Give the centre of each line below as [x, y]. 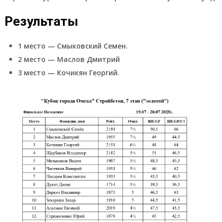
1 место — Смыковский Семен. [73, 46]
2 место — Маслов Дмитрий [69, 59]
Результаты [41, 21]
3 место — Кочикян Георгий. [68, 72]
